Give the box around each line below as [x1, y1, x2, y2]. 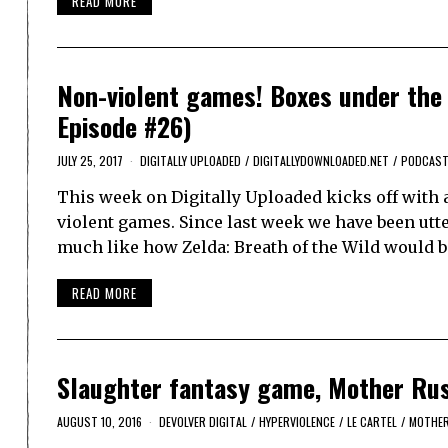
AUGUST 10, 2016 [57, 413, 142, 431]
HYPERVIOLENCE [259, 413, 335, 431]
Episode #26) [57, 106, 192, 146]
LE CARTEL [347, 413, 397, 431]
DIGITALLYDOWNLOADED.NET [253, 151, 389, 169]
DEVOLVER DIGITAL [159, 413, 247, 431]
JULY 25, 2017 [57, 151, 123, 169]
